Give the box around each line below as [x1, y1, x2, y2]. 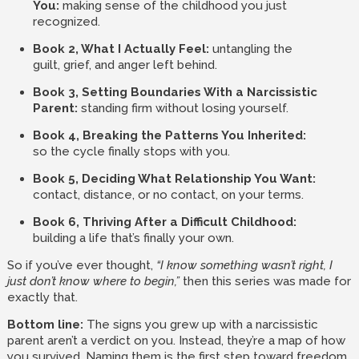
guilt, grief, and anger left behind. [32, 58, 217, 72]
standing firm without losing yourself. [77, 101, 288, 115]
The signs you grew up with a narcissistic [83, 317, 318, 332]
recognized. [32, 14, 100, 29]
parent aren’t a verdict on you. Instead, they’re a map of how [6, 333, 345, 348]
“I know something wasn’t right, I [155, 258, 333, 272]
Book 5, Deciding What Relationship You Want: [32, 171, 316, 186]
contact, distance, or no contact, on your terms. [32, 188, 304, 202]
